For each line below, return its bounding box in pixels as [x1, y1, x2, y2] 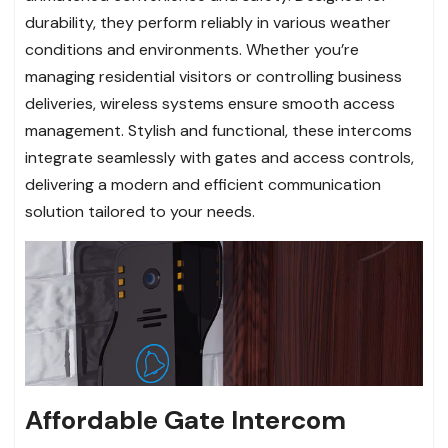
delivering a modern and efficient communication [25, 173, 381, 195]
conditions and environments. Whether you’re [25, 38, 359, 60]
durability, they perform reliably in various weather [25, 11, 391, 33]
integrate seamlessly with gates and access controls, [25, 146, 414, 168]
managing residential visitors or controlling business [25, 65, 402, 87]
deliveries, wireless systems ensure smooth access [25, 92, 395, 114]
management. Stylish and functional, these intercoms [25, 119, 412, 141]
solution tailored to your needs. [25, 200, 255, 222]
